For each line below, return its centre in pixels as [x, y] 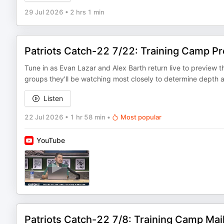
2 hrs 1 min [87, 12]
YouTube [51, 140]
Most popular [141, 117]
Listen [53, 98]
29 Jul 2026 [44, 12]
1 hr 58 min [88, 117]
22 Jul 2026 [44, 117]
